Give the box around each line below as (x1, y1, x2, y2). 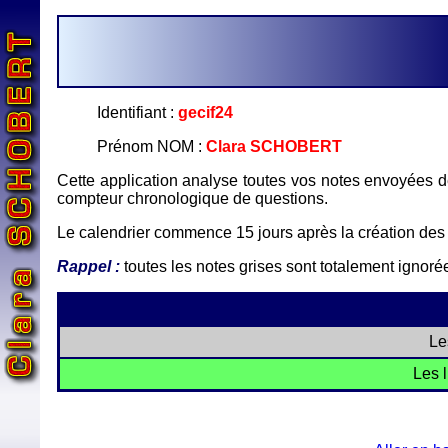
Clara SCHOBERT (206, 138, 342, 155)
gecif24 (178, 104, 233, 121)
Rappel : (57, 258, 120, 275)
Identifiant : (97, 104, 178, 121)
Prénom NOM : (97, 138, 206, 155)
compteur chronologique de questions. (57, 190, 328, 207)
